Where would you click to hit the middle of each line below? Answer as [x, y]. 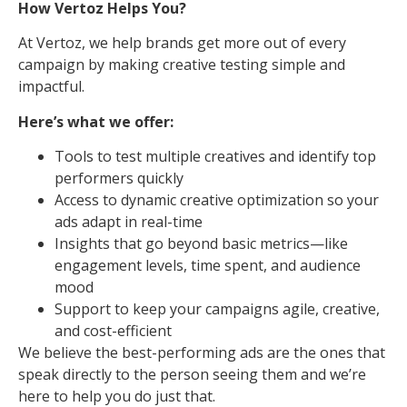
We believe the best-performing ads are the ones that [202, 353]
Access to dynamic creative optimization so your [217, 200]
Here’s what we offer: [96, 121]
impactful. [51, 87]
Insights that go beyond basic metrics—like [201, 244]
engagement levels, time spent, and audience [208, 266]
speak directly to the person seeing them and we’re [192, 375]
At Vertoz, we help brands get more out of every [182, 43]
